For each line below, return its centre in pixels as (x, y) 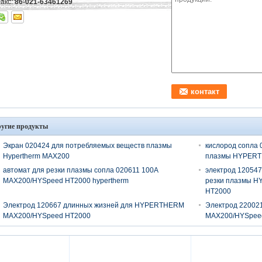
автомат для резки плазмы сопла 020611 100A (80, 170)
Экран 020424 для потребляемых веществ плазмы (87, 146)
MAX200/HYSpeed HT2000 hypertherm (66, 181)
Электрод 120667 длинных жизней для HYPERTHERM (94, 205)
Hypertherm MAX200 (36, 156)
